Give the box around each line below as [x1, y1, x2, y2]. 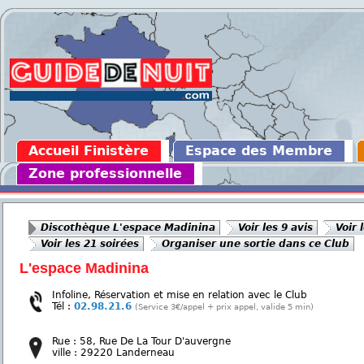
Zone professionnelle [28, 166, 182, 181]
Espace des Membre [185, 143, 332, 158]
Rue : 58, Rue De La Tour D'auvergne [52, 336, 231, 347]
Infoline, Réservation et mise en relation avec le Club [52, 289, 307, 301]
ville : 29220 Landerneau [52, 347, 175, 358]
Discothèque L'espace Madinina [41, 222, 215, 233]
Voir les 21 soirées [41, 238, 139, 249]
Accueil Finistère [28, 143, 149, 158]
